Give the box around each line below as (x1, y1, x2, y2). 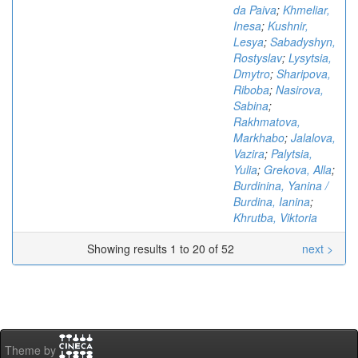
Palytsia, (271, 145, 312, 161)
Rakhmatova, (233, 113, 300, 129)
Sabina (233, 97, 268, 113)
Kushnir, (268, 18, 308, 34)
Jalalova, (291, 129, 336, 145)
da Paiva (233, 2, 276, 18)
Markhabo (233, 129, 284, 145)
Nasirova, (276, 82, 324, 97)
